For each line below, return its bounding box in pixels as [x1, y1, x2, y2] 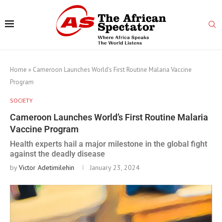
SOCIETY [10, 96, 33, 104]
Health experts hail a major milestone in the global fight [10, 139, 207, 149]
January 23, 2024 [90, 163, 140, 172]
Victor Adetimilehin [19, 163, 74, 172]
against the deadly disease [10, 149, 105, 159]
